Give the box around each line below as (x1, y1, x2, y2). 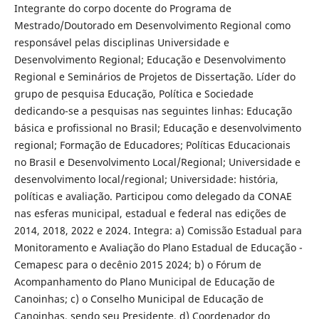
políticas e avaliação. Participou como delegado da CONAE (14, 189, 292, 204)
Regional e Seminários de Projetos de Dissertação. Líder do (14, 70, 296, 84)
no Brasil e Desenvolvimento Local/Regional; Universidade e (14, 155, 300, 169)
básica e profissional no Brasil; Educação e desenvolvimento (14, 121, 301, 135)
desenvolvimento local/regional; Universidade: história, (14, 172, 278, 187)
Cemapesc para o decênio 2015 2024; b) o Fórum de (14, 258, 261, 272)
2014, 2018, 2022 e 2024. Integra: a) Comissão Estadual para (14, 224, 302, 238)
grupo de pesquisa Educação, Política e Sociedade (14, 87, 253, 101)
